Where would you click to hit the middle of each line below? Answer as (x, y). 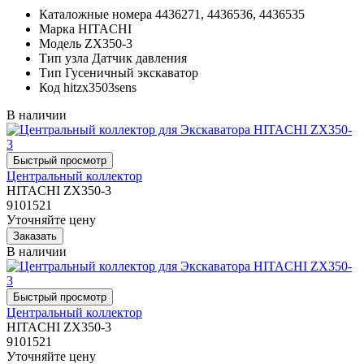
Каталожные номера (95, 14)
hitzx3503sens (100, 87)
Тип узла (64, 58)
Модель (60, 43)
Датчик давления (139, 58)
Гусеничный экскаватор (132, 72)
